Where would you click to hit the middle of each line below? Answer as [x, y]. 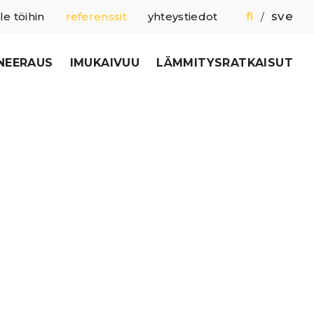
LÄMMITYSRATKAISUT [225, 63]
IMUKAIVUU [105, 63]
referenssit [96, 16]
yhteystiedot [183, 16]
